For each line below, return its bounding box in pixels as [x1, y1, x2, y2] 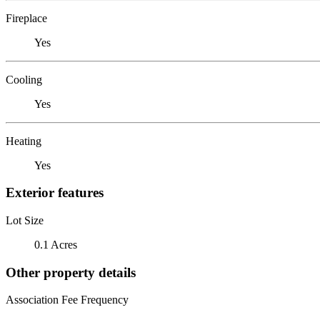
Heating [6, 134, 41, 147]
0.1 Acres [34, 238, 77, 251]
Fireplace [6, 11, 47, 24]
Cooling [6, 73, 42, 86]
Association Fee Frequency [6, 294, 129, 306]
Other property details [6, 264, 136, 280]
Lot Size [6, 214, 44, 226]
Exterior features [6, 185, 104, 201]
